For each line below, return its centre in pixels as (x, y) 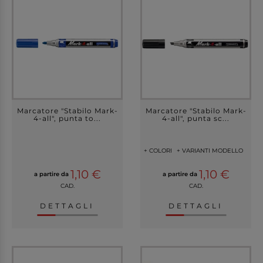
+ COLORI (158, 151)
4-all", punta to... (67, 118)
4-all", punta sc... (196, 118)
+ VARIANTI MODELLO (210, 151)
